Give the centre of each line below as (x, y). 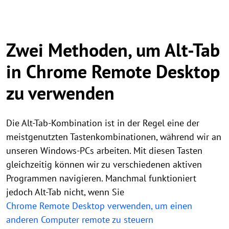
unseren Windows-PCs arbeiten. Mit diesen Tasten (104, 151)
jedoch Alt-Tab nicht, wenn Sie (65, 192)
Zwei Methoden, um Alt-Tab (113, 50)
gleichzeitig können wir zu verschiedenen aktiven (104, 164)
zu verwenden (60, 93)
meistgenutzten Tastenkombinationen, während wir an (114, 137)
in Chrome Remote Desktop (113, 71)
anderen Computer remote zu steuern (80, 220)
